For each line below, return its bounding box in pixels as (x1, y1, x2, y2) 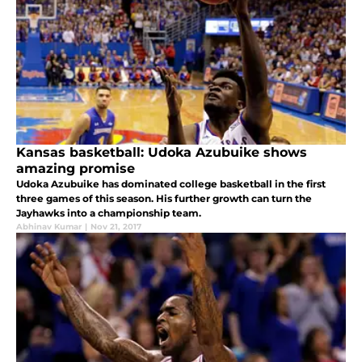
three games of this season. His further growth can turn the (16, 192, 312, 204)
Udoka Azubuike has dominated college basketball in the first (16, 177, 326, 190)
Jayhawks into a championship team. (16, 206, 201, 219)
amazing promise (16, 160, 135, 176)
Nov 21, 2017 (90, 221, 141, 232)
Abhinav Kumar (16, 221, 82, 232)
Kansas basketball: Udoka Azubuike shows (16, 144, 307, 160)
